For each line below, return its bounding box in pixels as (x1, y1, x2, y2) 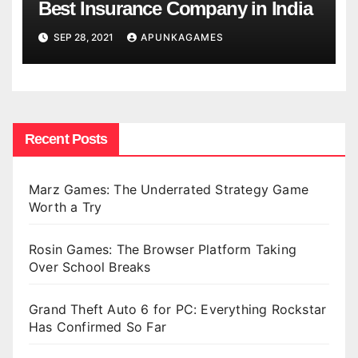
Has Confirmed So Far (29, 319, 171, 336)
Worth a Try (29, 199, 102, 216)
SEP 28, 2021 (50, 30, 116, 43)
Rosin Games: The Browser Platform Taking (29, 241, 297, 258)
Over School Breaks (29, 259, 151, 276)
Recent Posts (25, 131, 108, 148)
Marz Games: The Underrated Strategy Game (29, 181, 309, 198)
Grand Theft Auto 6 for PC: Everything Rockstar (29, 301, 327, 318)
